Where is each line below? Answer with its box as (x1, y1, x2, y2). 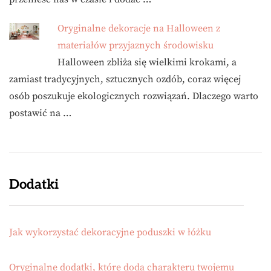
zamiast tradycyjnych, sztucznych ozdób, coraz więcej (9, 73, 241, 85)
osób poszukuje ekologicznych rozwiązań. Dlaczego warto (9, 90, 258, 102)
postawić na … (9, 106, 71, 119)
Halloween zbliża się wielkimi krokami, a (57, 56, 237, 68)
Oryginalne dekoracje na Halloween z (57, 22, 220, 34)
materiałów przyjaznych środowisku (57, 39, 214, 51)
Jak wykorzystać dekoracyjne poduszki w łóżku (9, 226, 211, 238)
